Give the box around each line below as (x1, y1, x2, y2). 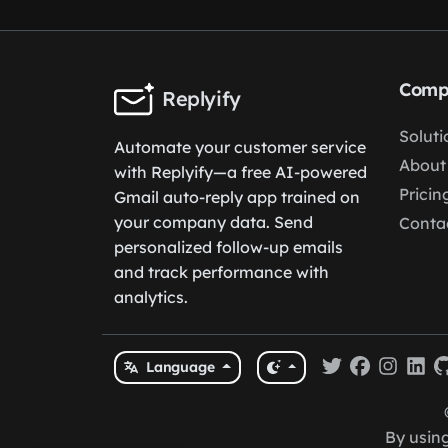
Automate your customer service (114, 137, 366, 157)
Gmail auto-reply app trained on (114, 187, 360, 207)
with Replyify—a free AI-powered (114, 162, 367, 182)
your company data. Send (114, 212, 313, 232)
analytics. (114, 287, 188, 307)
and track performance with (114, 262, 329, 282)
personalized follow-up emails (114, 237, 343, 257)
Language (145, 358, 219, 376)
